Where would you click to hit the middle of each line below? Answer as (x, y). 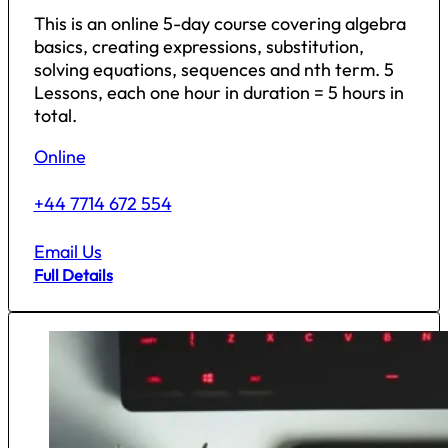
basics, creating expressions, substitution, (198, 46)
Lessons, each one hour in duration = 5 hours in (218, 92)
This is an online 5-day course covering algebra (219, 23)
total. (55, 115)
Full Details (73, 274)
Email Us (67, 251)
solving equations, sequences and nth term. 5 (213, 69)
